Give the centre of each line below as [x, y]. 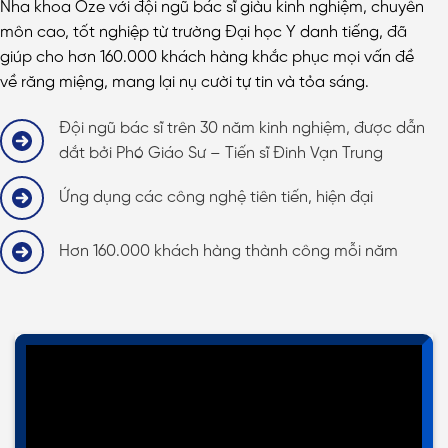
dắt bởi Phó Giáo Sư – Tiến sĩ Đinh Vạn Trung [221, 153]
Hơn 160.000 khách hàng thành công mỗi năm [228, 251]
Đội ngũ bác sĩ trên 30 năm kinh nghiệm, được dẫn [242, 128]
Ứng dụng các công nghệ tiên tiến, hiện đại [216, 197]
